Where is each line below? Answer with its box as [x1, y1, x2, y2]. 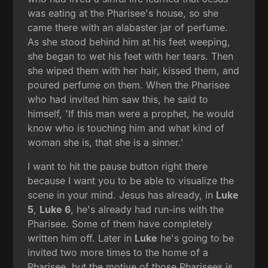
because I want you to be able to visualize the [28, 174, 234, 187]
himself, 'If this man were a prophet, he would [28, 107, 234, 120]
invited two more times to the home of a [28, 246, 209, 258]
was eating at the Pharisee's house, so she [28, 7, 219, 19]
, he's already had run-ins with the [71, 203, 224, 215]
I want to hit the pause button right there [28, 160, 208, 172]
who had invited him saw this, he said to [28, 93, 209, 105]
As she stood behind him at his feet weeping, [28, 35, 231, 48]
